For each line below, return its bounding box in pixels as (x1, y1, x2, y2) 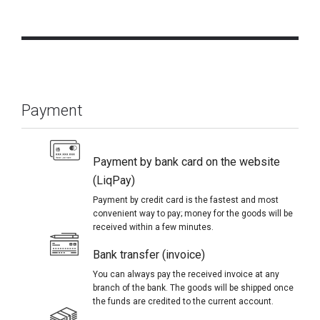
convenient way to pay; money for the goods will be (93, 209, 294, 219)
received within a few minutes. (93, 222, 214, 233)
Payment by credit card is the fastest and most (93, 195, 279, 206)
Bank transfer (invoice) (93, 248, 205, 262)
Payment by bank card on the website (93, 155, 280, 169)
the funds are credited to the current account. (93, 296, 274, 307)
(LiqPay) (93, 174, 135, 188)
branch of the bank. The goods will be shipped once (93, 283, 294, 294)
